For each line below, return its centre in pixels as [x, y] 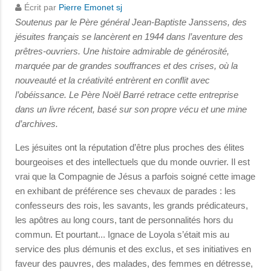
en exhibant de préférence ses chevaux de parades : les [126, 191]
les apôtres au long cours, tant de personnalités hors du [124, 220]
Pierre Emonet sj [90, 8]
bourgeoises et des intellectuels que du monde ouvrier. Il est [132, 162]
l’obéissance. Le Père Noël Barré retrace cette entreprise [127, 95]
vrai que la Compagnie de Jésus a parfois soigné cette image [135, 177]
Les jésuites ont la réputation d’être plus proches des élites [130, 148]
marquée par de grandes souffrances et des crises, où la [126, 66]
